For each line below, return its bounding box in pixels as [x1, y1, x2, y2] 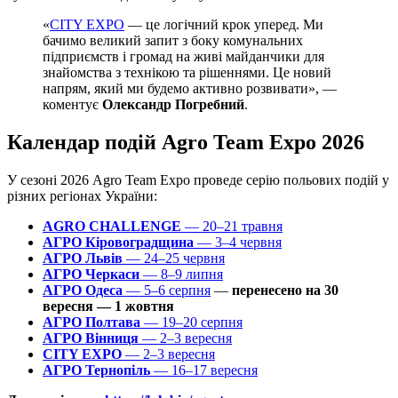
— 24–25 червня [123, 250, 225, 266]
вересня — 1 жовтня [43, 298, 174, 314]
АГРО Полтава [43, 314, 140, 330]
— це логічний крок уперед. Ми [124, 16, 323, 32]
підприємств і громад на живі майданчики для [43, 48, 324, 64]
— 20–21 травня [181, 218, 283, 234]
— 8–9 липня [139, 266, 223, 282]
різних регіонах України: [7, 187, 157, 203]
